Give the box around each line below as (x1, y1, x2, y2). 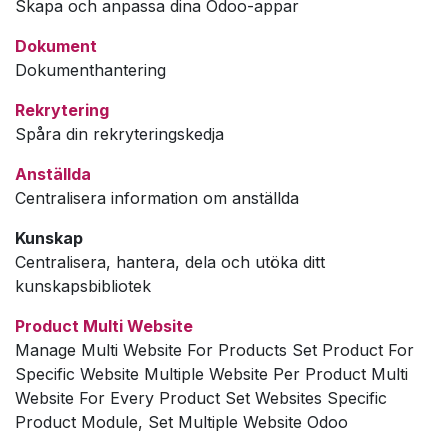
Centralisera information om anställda (15, 187, 299, 208)
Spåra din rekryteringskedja (15, 123, 224, 144)
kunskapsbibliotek (15, 275, 151, 296)
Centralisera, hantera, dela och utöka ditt (15, 251, 325, 272)
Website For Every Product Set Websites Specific (15, 387, 387, 408)
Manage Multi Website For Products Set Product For (15, 339, 414, 360)
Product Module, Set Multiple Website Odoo (15, 411, 348, 432)
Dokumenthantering (15, 59, 166, 80)
